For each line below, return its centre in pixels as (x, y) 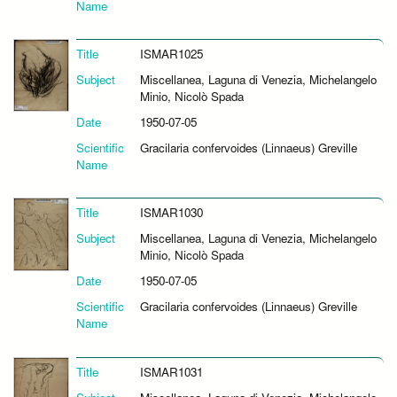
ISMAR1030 (171, 213)
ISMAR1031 (171, 371)
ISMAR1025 (171, 54)
